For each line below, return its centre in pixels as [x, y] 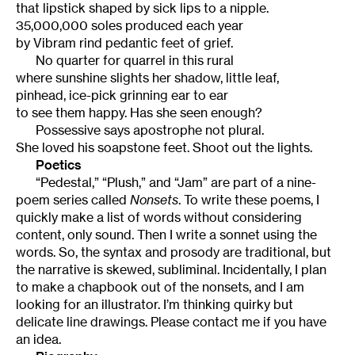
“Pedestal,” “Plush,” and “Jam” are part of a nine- [176, 182]
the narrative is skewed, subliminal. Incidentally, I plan [171, 269]
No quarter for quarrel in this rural [135, 60]
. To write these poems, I [249, 199]
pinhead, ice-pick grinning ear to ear [122, 95]
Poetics [59, 164]
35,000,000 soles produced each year [130, 25]
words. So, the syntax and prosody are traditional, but [174, 252]
